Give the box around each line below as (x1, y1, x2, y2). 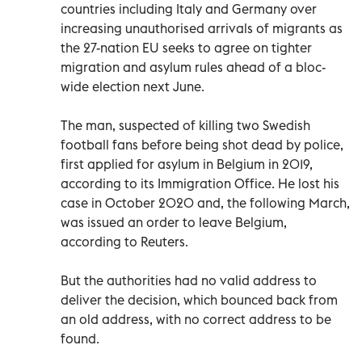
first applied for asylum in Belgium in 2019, (61, 155, 313, 172)
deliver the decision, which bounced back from (61, 291, 338, 308)
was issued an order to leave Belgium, (61, 213, 287, 230)
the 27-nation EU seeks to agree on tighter (61, 39, 312, 56)
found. (61, 330, 99, 347)
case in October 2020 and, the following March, (61, 194, 350, 211)
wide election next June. (61, 78, 204, 95)
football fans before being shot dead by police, (61, 136, 343, 153)
